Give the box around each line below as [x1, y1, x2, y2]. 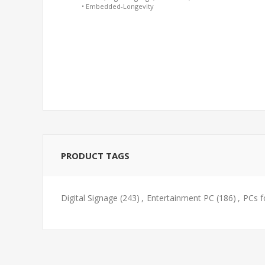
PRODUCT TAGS [61, 150, 130, 161]
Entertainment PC [147, 192, 214, 203]
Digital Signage [61, 192, 118, 203]
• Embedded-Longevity [82, 2, 154, 11]
